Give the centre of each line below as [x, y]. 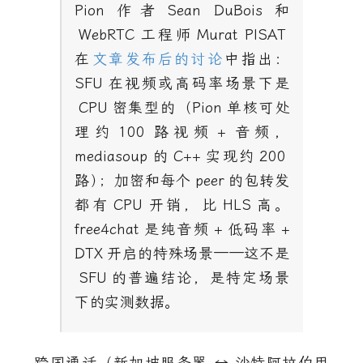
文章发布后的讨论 [158, 59]
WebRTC [106, 35]
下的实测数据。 [127, 302]
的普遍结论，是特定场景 [200, 278]
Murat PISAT [241, 35]
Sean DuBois [215, 11]
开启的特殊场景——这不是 [198, 254]
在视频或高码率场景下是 [198, 83]
